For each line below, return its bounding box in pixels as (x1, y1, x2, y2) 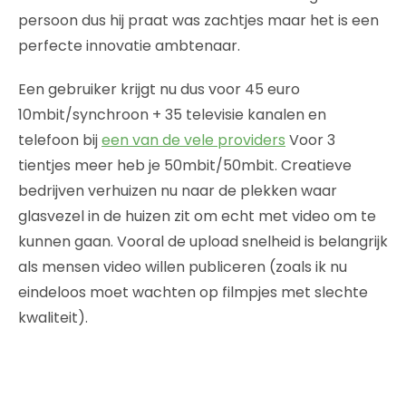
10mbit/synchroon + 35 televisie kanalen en (18, 103, 326, 125)
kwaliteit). (18, 306, 88, 328)
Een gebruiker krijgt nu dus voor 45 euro (18, 78, 300, 100)
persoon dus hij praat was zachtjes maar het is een (18, 9, 379, 31)
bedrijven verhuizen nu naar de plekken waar (18, 179, 337, 201)
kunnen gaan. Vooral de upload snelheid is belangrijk (18, 230, 388, 252)
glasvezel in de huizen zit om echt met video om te (18, 205, 376, 227)
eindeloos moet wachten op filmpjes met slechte (18, 281, 368, 303)
